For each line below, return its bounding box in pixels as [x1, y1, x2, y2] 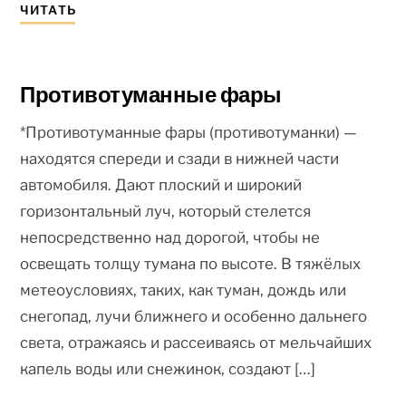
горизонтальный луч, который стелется [20, 202, 312, 221]
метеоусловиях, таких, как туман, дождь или [20, 281, 347, 300]
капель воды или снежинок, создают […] [20, 360, 316, 379]
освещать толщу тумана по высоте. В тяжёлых [20, 255, 362, 274]
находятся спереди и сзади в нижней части [20, 150, 340, 169]
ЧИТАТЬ [20, 3, 76, 18]
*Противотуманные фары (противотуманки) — [20, 123, 358, 142]
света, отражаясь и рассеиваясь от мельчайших [20, 333, 372, 353]
